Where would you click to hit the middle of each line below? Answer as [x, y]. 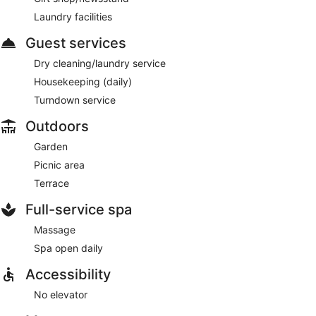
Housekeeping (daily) [83, 81]
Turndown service [75, 99]
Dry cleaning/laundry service [100, 63]
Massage [55, 229]
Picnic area [59, 164]
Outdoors [57, 126]
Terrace [51, 183]
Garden [51, 146]
